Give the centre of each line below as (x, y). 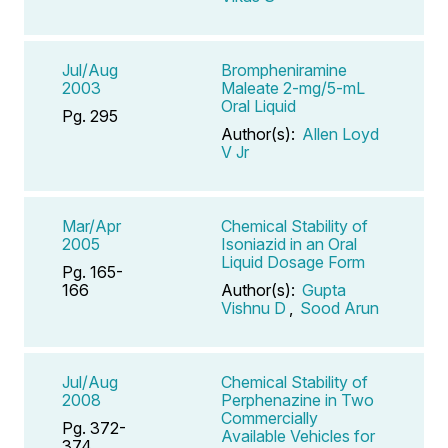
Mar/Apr (91, 225)
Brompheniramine (284, 69)
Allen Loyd (340, 133)
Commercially (269, 417)
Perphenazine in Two (297, 399)
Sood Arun (339, 307)
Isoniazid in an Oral (289, 243)
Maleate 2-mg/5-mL (293, 87)
